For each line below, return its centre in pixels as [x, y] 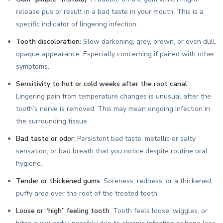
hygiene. [29, 163]
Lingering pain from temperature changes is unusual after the [113, 96]
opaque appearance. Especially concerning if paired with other [115, 54]
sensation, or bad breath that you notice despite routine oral [112, 151]
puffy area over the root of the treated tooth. [87, 193]
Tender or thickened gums [58, 181]
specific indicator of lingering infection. [77, 24]
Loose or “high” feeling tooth [63, 211]
